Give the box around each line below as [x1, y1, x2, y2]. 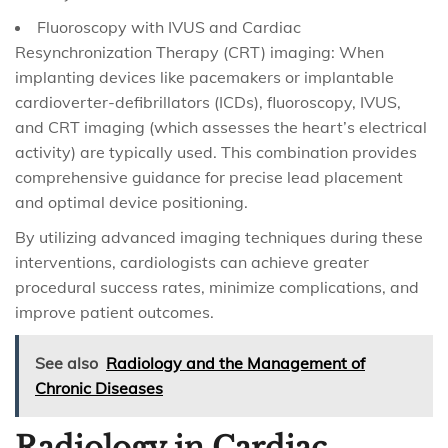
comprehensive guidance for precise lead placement [15, 167, 403, 187]
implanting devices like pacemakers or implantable [15, 67, 394, 87]
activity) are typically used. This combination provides [15, 142, 417, 162]
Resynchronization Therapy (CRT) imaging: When [15, 42, 384, 62]
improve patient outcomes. [15, 302, 214, 322]
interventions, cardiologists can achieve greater [15, 252, 369, 272]
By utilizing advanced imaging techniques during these [15, 227, 423, 247]
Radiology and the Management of [106, 353, 365, 373]
